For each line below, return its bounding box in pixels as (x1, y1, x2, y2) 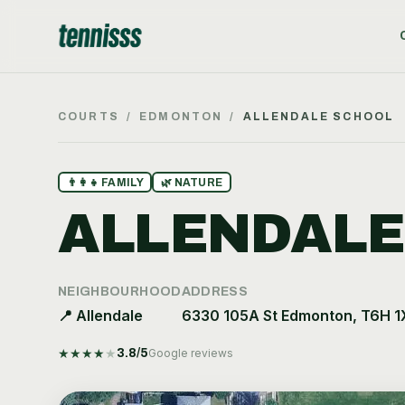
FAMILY (101, 175, 144, 189)
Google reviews (148, 346, 233, 360)
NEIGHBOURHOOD (58, 285, 182, 298)
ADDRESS (181, 285, 249, 298)
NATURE (174, 175, 223, 189)
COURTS (58, 110, 119, 123)
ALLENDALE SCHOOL (242, 110, 395, 123)
